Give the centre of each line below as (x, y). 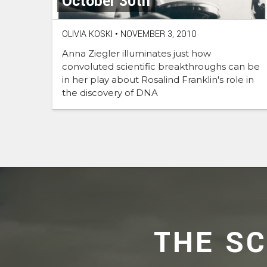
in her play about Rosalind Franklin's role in (158, 80)
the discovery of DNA (110, 93)
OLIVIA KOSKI (87, 35)
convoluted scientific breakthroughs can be (161, 67)
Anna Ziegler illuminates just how (136, 54)
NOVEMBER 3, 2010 (157, 35)
